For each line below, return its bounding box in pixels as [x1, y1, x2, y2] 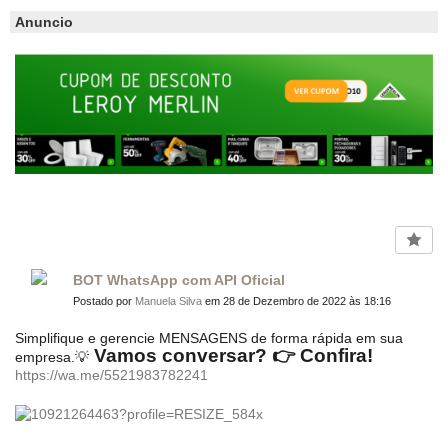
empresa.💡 [15, 348, 89, 365]
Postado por [73, 294, 135, 307]
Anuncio [15, 13, 73, 30]
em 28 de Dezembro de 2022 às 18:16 [202, 294, 391, 307]
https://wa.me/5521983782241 [15, 366, 208, 383]
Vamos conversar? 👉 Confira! [89, 344, 373, 366]
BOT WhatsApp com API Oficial [73, 271, 285, 288]
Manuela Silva [135, 294, 202, 307]
